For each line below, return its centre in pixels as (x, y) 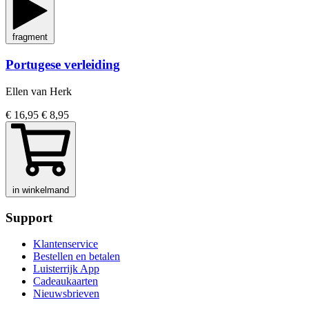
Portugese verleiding (63, 65)
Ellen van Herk (39, 91)
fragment (30, 37)
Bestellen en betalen (77, 257)
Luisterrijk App (66, 269)
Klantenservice (66, 244)
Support (29, 217)
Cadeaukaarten (66, 281)
